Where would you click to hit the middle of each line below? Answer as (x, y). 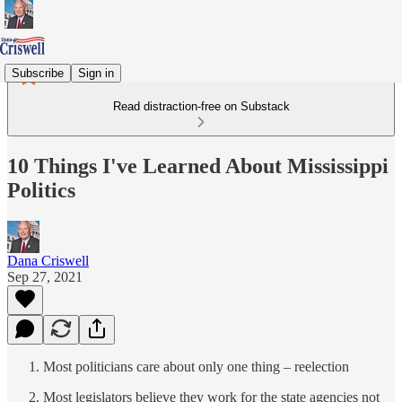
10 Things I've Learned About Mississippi (198, 166)
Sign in (96, 73)
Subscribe (38, 73)
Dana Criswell (48, 260)
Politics (41, 190)
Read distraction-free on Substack (201, 106)
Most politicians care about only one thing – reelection (196, 366)
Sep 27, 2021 (45, 276)
